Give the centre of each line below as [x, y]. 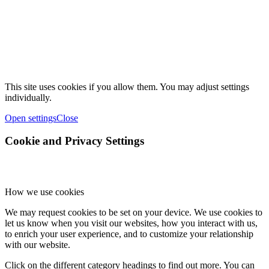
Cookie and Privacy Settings [74, 141]
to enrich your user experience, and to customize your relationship [129, 234]
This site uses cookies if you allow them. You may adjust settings [127, 86]
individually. [28, 97]
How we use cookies [44, 192]
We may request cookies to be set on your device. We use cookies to [134, 213]
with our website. [38, 245]
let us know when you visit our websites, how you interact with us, [131, 223]
